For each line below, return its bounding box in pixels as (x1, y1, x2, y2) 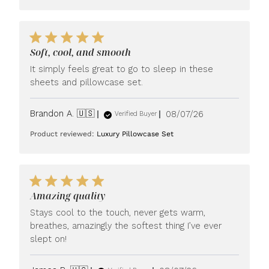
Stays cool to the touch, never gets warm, (30, 207, 206, 218)
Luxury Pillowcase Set (97, 130, 174, 138)
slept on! (30, 234, 67, 244)
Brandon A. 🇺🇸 (30, 108, 95, 119)
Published (184, 107, 230, 119)
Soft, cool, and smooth (30, 46, 131, 59)
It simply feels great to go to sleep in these (30, 64, 214, 74)
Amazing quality (30, 189, 106, 202)
